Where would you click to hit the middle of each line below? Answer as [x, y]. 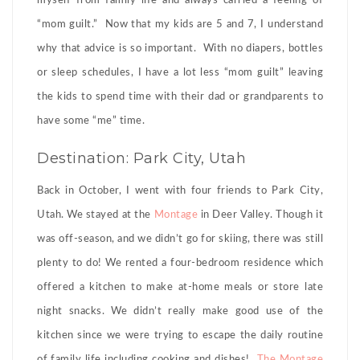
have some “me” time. [91, 121]
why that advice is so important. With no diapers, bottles [180, 48]
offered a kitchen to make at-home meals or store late [180, 287]
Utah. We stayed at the [96, 215]
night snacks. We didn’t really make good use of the [180, 311]
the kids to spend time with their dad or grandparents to [180, 96]
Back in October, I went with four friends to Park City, [180, 190]
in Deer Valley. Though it [260, 215]
